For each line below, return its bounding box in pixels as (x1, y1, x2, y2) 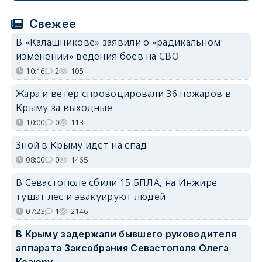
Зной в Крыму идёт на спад (15, 139, 147, 152)
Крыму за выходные (15, 101, 113, 115)
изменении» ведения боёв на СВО (15, 50, 179, 63)
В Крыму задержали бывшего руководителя (15, 228, 237, 240)
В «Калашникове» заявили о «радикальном (15, 36, 221, 49)
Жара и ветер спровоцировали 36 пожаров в (15, 87, 231, 101)
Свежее (26, 17, 77, 32)
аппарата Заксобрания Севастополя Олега (15, 242, 229, 254)
